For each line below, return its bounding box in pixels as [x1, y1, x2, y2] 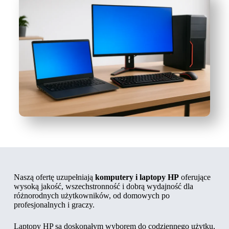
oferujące [178, 173, 211, 182]
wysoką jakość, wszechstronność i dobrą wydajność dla [13, 182, 193, 191]
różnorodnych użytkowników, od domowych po [13, 191, 170, 200]
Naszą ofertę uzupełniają [13, 173, 95, 182]
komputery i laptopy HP [95, 173, 179, 182]
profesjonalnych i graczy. [13, 200, 95, 210]
